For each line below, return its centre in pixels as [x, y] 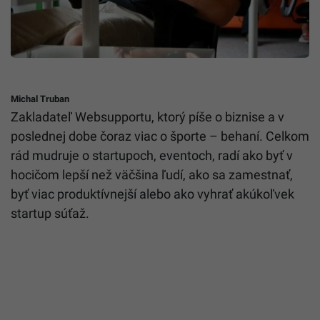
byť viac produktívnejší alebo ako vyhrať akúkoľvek [152, 194]
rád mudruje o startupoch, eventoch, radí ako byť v [152, 156]
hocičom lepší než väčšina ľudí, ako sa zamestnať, [152, 175]
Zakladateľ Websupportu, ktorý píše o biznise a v [147, 117]
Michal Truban [40, 99]
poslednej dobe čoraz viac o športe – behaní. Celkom [160, 136]
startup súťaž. [50, 214]
